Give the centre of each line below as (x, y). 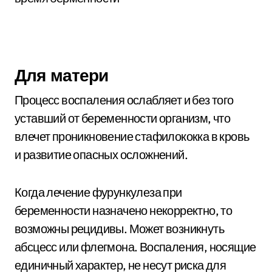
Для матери (61, 75)
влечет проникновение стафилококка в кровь (132, 136)
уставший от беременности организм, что (123, 118)
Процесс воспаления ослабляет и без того (124, 100)
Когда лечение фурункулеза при (98, 192)
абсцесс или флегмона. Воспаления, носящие (135, 247)
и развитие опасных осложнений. (101, 155)
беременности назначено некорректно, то (124, 210)
